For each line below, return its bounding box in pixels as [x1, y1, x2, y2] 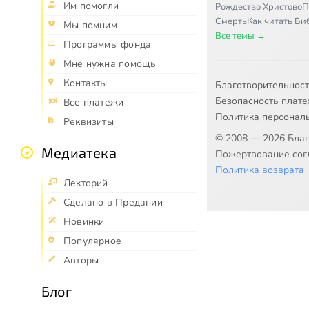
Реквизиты [63, 114, 114, 128]
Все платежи [63, 95, 124, 109]
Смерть [215, 14, 247, 28]
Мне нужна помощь [63, 57, 157, 70]
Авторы [63, 253, 99, 267]
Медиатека [41, 143, 117, 161]
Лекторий [63, 176, 108, 190]
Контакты [63, 76, 108, 90]
